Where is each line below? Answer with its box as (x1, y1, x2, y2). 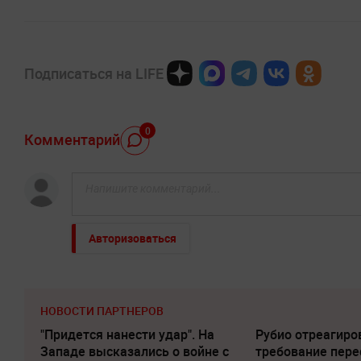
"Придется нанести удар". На (40, 326, 214, 344)
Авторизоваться (89, 230, 176, 247)
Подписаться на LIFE (24, 64, 164, 84)
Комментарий (24, 129, 120, 149)
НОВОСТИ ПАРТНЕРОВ (40, 303, 164, 319)
